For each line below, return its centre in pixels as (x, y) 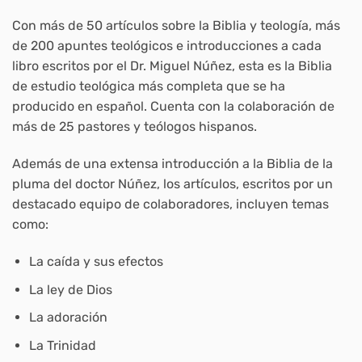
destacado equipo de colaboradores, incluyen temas (170, 204)
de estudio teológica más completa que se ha (149, 86)
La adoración (68, 318)
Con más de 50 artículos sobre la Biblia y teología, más (176, 26)
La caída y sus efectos (96, 261)
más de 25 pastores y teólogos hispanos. (135, 127)
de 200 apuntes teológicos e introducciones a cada (167, 46)
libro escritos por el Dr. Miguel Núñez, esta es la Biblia (172, 66)
